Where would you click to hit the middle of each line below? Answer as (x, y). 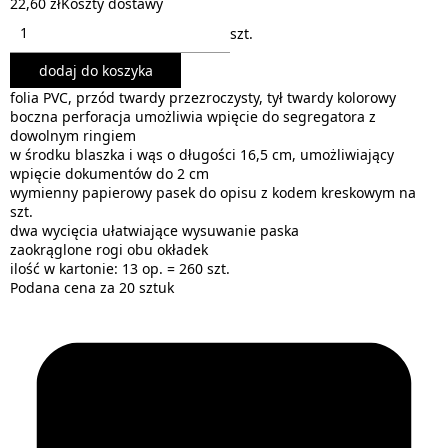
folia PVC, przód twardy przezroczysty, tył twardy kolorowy (203, 97)
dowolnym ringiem (73, 135)
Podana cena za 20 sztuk (92, 287)
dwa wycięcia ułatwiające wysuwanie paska (154, 230)
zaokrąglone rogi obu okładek (109, 249)
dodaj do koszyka (95, 70)
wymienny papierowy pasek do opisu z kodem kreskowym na (213, 192)
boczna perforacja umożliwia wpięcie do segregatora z (193, 116)
